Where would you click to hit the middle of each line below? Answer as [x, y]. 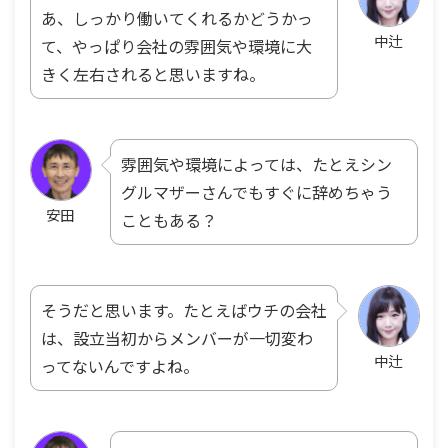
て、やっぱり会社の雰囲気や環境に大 [176, 45]
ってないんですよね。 [120, 365]
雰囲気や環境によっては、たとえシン [256, 163]
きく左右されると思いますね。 [153, 73]
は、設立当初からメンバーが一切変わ [177, 337]
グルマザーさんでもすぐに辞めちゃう [256, 191]
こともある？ [169, 219]
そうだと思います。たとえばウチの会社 [184, 309]
